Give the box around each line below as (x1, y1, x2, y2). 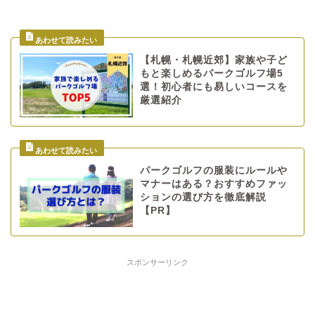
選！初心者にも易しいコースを (139, 82, 288, 93)
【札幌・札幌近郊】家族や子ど (139, 55, 288, 66)
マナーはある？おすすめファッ (139, 178, 288, 189)
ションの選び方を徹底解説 (139, 191, 266, 202)
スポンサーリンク (127, 258, 188, 267)
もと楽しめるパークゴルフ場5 (139, 68, 283, 79)
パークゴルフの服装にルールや (139, 165, 288, 176)
